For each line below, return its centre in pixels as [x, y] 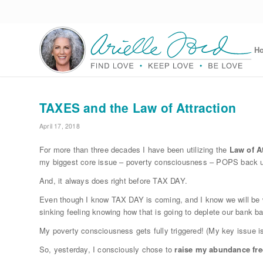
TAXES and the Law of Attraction [138, 107]
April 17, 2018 [60, 126]
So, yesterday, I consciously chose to [107, 249]
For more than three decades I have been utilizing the [134, 150]
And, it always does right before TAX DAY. [113, 181]
